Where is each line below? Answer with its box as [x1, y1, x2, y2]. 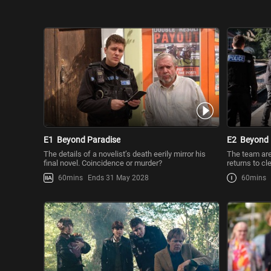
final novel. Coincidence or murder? [44, 158, 162, 168]
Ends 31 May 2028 [88, 173, 149, 182]
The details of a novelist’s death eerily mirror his [44, 149, 206, 158]
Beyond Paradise [57, 134, 120, 145]
